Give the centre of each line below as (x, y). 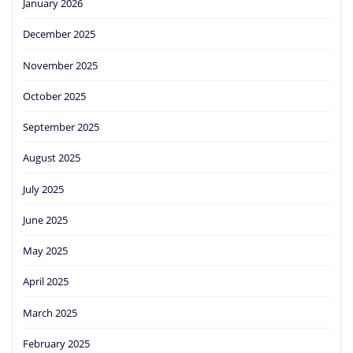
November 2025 (60, 65)
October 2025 (54, 96)
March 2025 (50, 312)
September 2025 (61, 127)
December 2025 (59, 34)
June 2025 (45, 219)
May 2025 (45, 251)
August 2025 (52, 158)
